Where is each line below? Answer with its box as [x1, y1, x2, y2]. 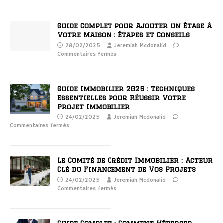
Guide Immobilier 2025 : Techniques [57, 84, 195, 93]
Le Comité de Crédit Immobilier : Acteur [57, 156, 213, 164]
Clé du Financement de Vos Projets [57, 165, 196, 173]
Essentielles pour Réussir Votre [57, 93, 186, 102]
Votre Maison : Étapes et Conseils [57, 30, 190, 39]
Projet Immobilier [57, 102, 130, 111]
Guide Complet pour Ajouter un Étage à [57, 21, 212, 30]
